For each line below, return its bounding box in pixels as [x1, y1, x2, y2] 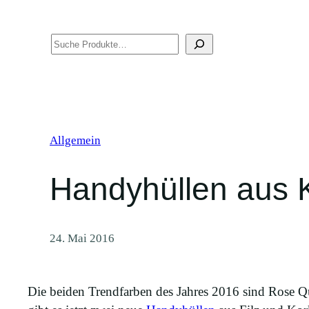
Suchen [5, 35, 44, 50]
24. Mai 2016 [50, 232, 114, 246]
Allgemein [50, 134, 101, 148]
